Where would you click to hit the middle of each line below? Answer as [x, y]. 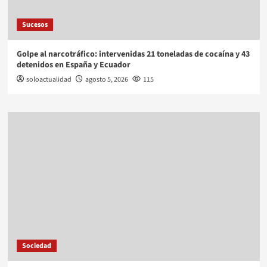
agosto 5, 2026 [106, 79]
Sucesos [35, 24]
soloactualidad [49, 79]
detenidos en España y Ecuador [73, 65]
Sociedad [36, 246]
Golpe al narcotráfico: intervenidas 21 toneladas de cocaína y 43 [133, 54]
